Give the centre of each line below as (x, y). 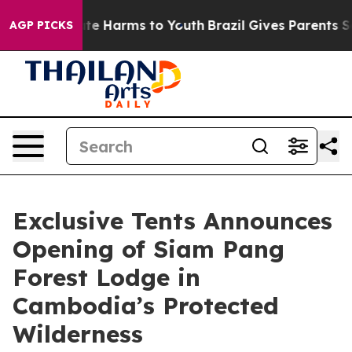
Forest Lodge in (106, 277)
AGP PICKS (41, 25)
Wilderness (78, 334)
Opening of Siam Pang (148, 249)
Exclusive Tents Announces (172, 221)
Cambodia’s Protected (146, 306)
